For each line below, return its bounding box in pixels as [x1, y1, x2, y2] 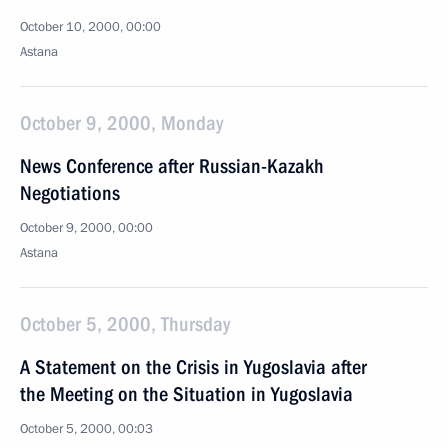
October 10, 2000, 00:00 [20, 18, 161, 36]
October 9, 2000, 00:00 [20, 219, 153, 237]
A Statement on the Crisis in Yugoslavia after [20, 355, 367, 379]
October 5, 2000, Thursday [20, 312, 230, 336]
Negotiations [20, 181, 120, 205]
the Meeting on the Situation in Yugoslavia [20, 382, 353, 406]
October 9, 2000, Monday [20, 111, 223, 135]
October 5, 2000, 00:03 [20, 420, 153, 438]
